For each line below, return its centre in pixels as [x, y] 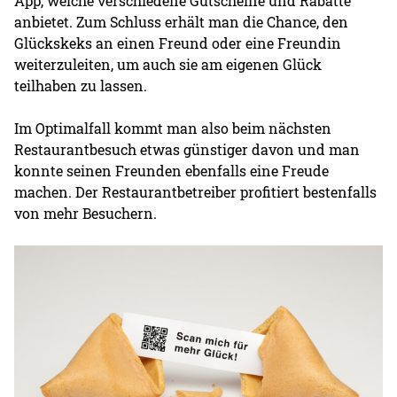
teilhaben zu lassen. [81, 85]
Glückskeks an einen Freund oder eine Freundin [178, 43]
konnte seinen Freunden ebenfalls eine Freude [172, 170]
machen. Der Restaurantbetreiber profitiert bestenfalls [196, 191]
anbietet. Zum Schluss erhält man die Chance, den [182, 21]
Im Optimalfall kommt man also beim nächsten [173, 128]
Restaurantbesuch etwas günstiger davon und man [187, 149]
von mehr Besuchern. [86, 213]
